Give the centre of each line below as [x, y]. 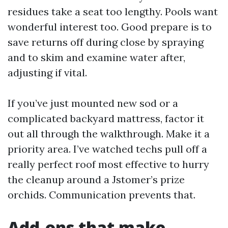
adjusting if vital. [47, 73]
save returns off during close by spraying [106, 42]
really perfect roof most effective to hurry [108, 164]
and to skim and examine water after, [96, 57]
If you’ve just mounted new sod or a [93, 103]
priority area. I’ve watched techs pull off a [107, 149]
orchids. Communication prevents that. [102, 195]
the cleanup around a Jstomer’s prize [96, 179]
